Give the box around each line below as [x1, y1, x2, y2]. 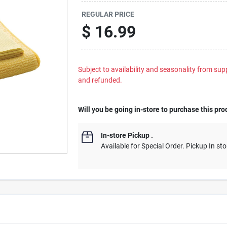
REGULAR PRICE [82, 10, 135, 18]
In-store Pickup [101, 131, 150, 139]
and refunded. [78, 76, 123, 84]
